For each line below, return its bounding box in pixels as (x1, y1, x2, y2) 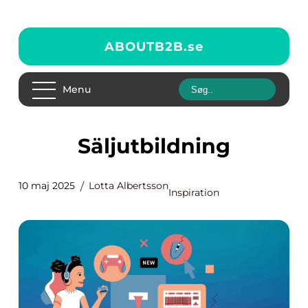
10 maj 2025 (19, 179, 75, 192)
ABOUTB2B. (104, 38, 188, 54)
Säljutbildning (91, 133, 230, 159)
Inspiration (168, 186, 219, 199)
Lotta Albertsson (89, 179, 168, 192)
